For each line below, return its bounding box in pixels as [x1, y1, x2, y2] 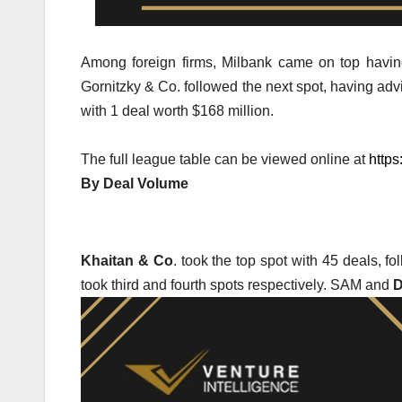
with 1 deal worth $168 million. [81, 103, 274, 119]
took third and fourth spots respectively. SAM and [81, 277, 393, 293]
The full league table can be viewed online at [81, 152, 369, 168]
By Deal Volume [81, 176, 188, 192]
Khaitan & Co [81, 253, 173, 269]
